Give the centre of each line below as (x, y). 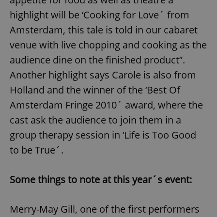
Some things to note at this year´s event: (101, 179)
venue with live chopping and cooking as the (108, 45)
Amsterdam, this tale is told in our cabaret (104, 30)
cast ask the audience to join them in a (95, 120)
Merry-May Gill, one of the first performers (105, 209)
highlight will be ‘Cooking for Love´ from (100, 15)
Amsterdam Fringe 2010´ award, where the (106, 105)
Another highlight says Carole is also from (103, 75)
